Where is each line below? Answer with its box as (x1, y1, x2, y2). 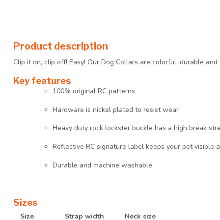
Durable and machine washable (53, 160, 152, 170)
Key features (13, 75, 71, 86)
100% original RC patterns (53, 86, 135, 96)
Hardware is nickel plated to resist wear (53, 105, 179, 114)
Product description (13, 40, 108, 52)
